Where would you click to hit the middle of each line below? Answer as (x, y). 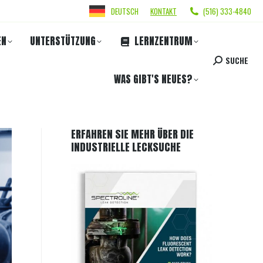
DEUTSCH (125, 11)
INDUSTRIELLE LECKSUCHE (126, 147)
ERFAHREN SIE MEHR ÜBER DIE (133, 134)
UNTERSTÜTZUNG (63, 41)
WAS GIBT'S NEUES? (153, 79)
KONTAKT (163, 11)
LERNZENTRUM (163, 41)
